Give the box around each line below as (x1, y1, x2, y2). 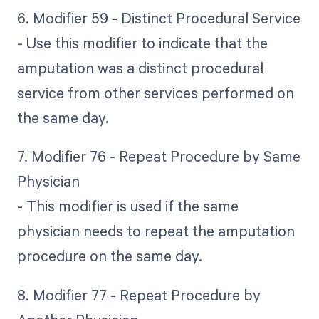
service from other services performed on (16, 83, 294, 103)
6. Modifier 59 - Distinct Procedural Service (16, 8, 300, 28)
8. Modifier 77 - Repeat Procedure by (16, 284, 261, 305)
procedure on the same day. (16, 246, 202, 266)
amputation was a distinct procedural (16, 58, 263, 78)
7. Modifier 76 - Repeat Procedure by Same (16, 146, 300, 167)
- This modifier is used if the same (16, 196, 239, 216)
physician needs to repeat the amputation (16, 221, 295, 241)
